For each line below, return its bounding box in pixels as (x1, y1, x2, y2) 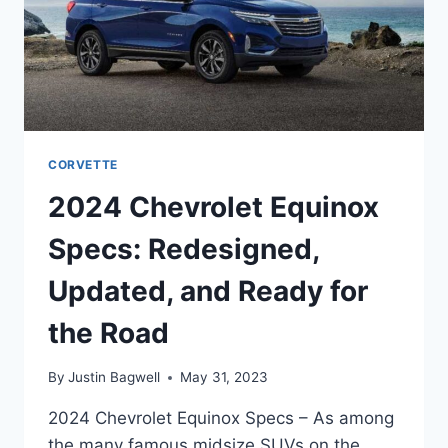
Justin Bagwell (68, 369, 161, 386)
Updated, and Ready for (48, 273, 368, 308)
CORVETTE (48, 156, 118, 172)
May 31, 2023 (180, 369, 269, 386)
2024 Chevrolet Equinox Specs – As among (48, 408, 394, 429)
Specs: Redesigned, (48, 231, 319, 266)
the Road (48, 315, 169, 350)
